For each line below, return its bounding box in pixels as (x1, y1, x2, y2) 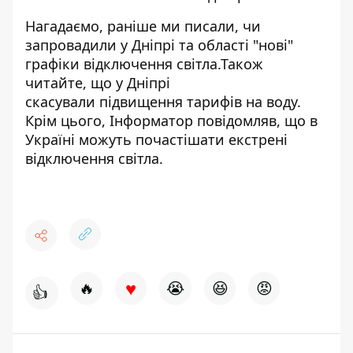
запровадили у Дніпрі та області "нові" (25, 35, 293, 54)
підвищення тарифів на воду (99, 92, 297, 111)
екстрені (229, 130, 288, 149)
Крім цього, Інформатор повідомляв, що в (25, 111, 318, 130)
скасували (25, 92, 99, 111)
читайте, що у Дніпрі (25, 73, 170, 92)
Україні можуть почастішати (25, 130, 229, 149)
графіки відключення (25, 54, 173, 73)
